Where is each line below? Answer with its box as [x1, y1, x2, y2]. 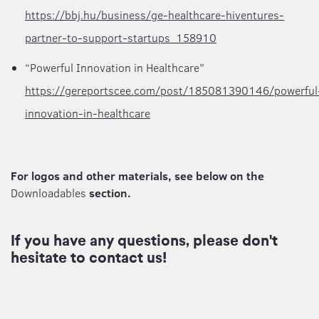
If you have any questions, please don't [11, 232, 278, 250]
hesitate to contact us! [11, 249, 167, 267]
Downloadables [11, 185, 89, 200]
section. [89, 185, 131, 201]
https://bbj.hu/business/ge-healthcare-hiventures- [25, 7, 284, 22]
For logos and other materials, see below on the [11, 168, 267, 184]
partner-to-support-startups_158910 [25, 30, 216, 45]
